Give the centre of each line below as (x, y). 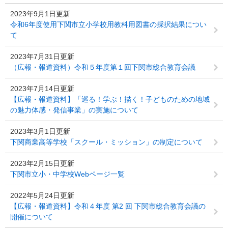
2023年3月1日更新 (40, 131)
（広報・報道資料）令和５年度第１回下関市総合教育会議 (103, 67)
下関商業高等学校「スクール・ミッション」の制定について (106, 142)
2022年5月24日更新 (42, 195)
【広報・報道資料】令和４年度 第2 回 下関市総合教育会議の (108, 206)
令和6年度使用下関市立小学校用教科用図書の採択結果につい (108, 24)
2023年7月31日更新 (42, 56)
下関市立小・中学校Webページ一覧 (67, 174)
